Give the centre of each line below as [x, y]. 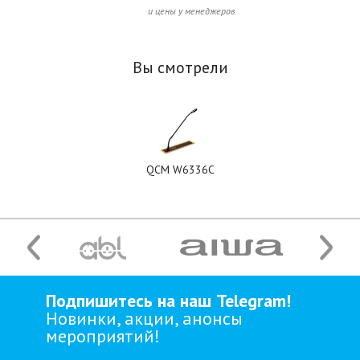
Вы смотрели [180, 68]
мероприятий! [102, 336]
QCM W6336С [180, 170]
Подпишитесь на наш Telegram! [168, 301]
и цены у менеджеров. [192, 11]
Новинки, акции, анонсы [144, 319]
